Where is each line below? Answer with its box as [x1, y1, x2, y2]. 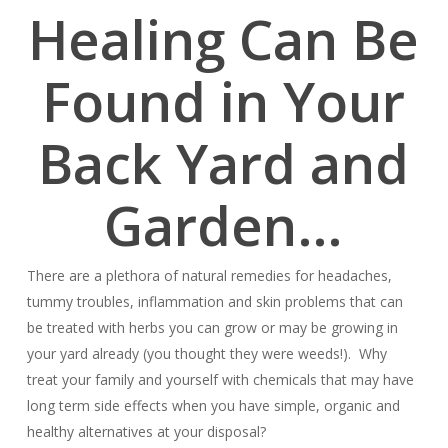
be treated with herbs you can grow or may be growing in [26, 318, 398, 337]
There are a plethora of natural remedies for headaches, [26, 266, 392, 285]
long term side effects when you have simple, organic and [26, 396, 400, 415]
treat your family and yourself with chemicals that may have [26, 370, 414, 389]
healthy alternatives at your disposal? [26, 422, 266, 441]
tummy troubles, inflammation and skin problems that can [26, 292, 403, 311]
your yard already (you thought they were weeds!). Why [26, 344, 387, 363]
